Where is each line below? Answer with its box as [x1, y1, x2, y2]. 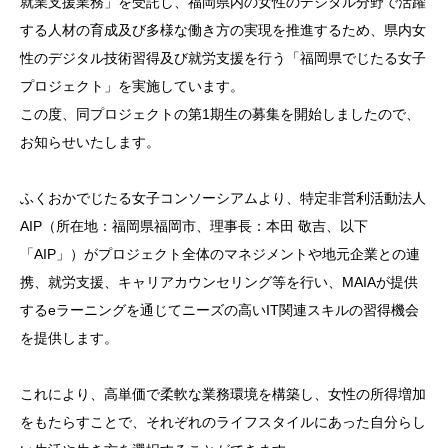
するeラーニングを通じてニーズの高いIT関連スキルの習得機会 [20, 302, 419, 319]
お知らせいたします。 [20, 134, 160, 151]
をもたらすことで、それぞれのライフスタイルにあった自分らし [20, 414, 426, 431]
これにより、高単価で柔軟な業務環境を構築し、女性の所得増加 [20, 386, 426, 403]
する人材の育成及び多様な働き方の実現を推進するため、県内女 [20, 22, 426, 39]
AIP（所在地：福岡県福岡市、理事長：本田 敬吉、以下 [20, 218, 368, 235]
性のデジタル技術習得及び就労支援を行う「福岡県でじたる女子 [20, 50, 426, 67]
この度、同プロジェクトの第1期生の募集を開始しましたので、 [20, 106, 420, 123]
